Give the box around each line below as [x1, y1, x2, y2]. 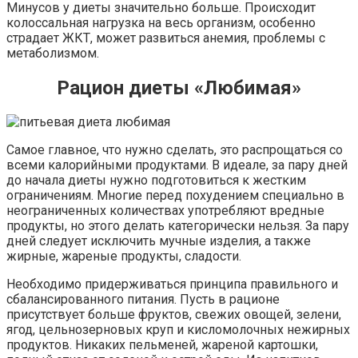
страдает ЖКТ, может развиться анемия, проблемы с [6, 30, 325, 46]
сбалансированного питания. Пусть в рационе [6, 292, 280, 308]
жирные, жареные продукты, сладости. [6, 249, 241, 265]
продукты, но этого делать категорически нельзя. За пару [6, 218, 349, 234]
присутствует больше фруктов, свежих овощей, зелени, [6, 307, 341, 323]
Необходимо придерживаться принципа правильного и [6, 276, 338, 292]
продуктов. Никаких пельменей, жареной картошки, [6, 337, 318, 353]
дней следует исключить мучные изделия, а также [6, 233, 311, 249]
